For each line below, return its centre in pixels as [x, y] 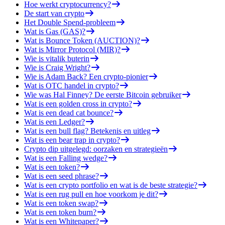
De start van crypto [54, 13]
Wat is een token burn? [60, 212]
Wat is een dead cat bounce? [69, 113]
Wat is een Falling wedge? [66, 158]
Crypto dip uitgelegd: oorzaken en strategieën [96, 149]
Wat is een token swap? [61, 203]
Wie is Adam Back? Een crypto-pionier [86, 76]
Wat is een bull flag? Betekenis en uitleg [87, 131]
